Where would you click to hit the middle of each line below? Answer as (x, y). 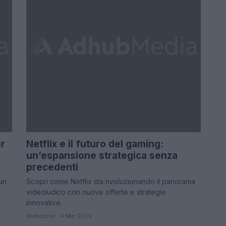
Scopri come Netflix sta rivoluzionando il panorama (111, 181)
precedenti (52, 167)
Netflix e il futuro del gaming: (95, 144)
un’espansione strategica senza (102, 156)
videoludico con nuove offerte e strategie (96, 192)
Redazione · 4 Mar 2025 (59, 216)
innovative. (44, 203)
